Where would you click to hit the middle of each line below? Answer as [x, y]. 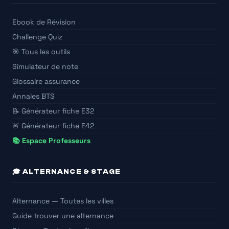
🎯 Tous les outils [41, 52]
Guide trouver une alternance [63, 216]
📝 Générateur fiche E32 [53, 111]
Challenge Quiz [37, 37]
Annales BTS [33, 96]
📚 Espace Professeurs [51, 141]
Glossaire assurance [46, 82]
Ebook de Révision [44, 22]
